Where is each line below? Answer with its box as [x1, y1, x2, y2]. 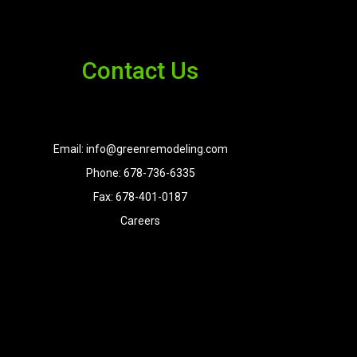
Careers [120, 214, 160, 227]
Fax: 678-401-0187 [93, 190, 187, 203]
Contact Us [82, 56, 198, 84]
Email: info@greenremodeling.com [53, 142, 228, 155]
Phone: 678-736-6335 [85, 166, 195, 179]
